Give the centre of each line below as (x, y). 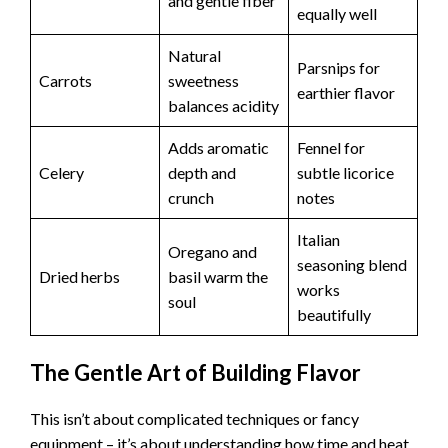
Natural (194, 55)
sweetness (203, 80)
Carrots (65, 80)
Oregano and (212, 251)
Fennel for (331, 147)
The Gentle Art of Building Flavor (195, 372)
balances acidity (223, 105)
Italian (318, 239)
